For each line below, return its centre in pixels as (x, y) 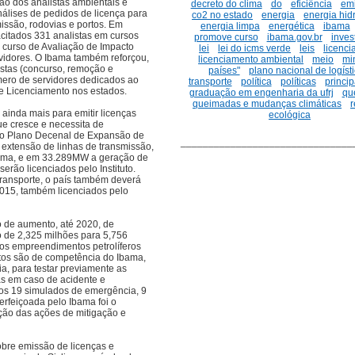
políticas (298, 82)
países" (224, 71)
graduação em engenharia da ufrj (261, 93)
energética (291, 26)
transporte (210, 82)
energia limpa (230, 26)
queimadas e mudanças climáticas (267, 104)
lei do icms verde (255, 48)
